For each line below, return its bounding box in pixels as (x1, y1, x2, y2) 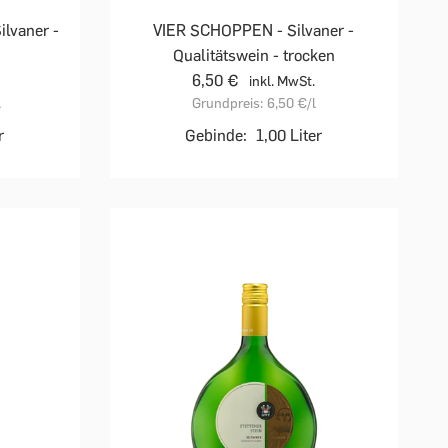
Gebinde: (185, 126, 248, 146)
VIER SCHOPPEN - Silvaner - (153, 21, 355, 41)
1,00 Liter (256, 126, 323, 146)
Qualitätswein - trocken (172, 46, 335, 66)
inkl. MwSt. (249, 73, 316, 91)
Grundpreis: (191, 95, 263, 113)
